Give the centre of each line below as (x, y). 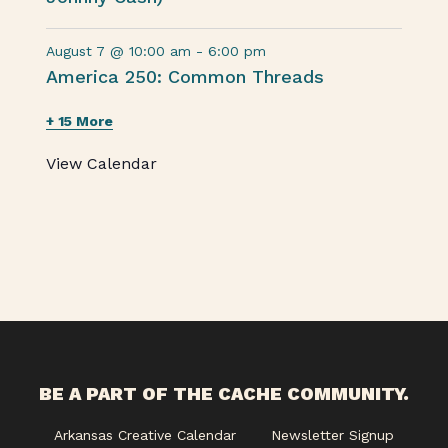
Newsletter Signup (332, 435)
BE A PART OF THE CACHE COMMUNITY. (224, 393)
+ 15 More (80, 121)
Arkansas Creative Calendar (145, 435)
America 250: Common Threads (185, 76)
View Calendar (102, 163)
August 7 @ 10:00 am (119, 51)
